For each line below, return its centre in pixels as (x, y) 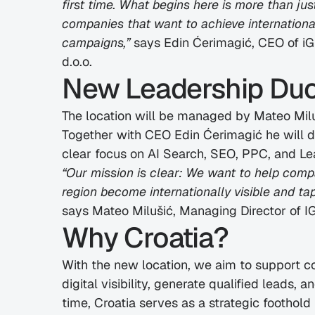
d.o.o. (77, 62)
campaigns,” (96, 43)
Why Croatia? (145, 238)
